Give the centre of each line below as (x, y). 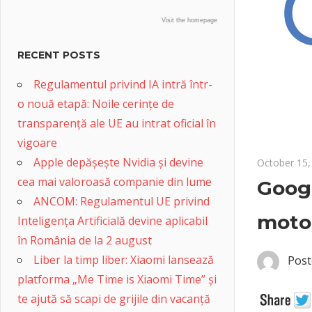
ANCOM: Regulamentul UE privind (122, 201)
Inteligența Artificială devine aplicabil (112, 221)
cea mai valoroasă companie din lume (115, 182)
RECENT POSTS (59, 55)
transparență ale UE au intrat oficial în (117, 123)
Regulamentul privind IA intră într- (123, 84)
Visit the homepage (189, 20)
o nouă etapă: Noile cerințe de (96, 104)
